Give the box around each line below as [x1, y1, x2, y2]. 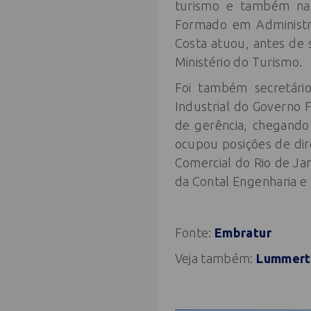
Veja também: [174, 251, 257, 265]
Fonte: [174, 226, 212, 239]
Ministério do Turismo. [174, 55, 303, 69]
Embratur [211, 226, 271, 239]
